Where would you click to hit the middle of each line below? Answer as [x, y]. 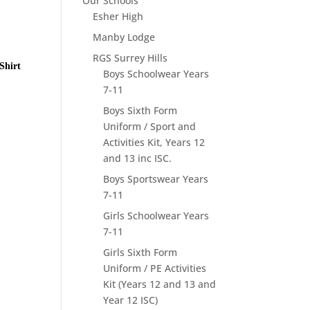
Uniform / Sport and [150, 126]
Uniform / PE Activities [155, 268]
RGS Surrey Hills [130, 58]
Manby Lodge [124, 37]
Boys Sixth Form [140, 110]
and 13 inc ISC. [138, 158]
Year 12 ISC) [131, 300]
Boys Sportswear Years [156, 179]
